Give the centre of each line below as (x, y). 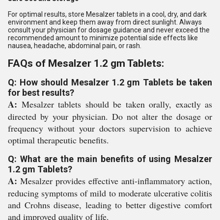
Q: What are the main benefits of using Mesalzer (110, 159)
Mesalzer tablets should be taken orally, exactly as (115, 104)
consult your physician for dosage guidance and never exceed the (109, 30)
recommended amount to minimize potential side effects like (103, 38)
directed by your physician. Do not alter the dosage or (110, 116)
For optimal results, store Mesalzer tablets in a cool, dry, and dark (107, 14)
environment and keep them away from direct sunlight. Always (105, 22)
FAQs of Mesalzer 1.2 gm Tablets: (86, 63)
